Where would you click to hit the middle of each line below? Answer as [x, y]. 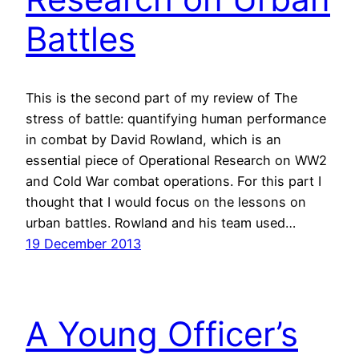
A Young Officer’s [162, 333]
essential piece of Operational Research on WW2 [176, 160]
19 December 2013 [83, 243]
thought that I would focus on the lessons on [166, 202]
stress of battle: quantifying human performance [176, 118]
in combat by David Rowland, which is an [153, 139]
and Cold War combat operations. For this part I [173, 181]
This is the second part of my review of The [161, 97]
